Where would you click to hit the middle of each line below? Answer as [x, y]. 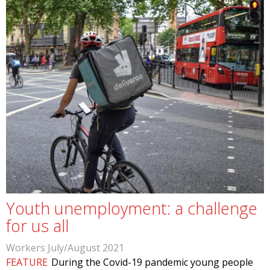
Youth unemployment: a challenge [132, 208]
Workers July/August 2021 [65, 248]
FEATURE [27, 262]
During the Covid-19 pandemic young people [152, 262]
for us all [37, 226]
